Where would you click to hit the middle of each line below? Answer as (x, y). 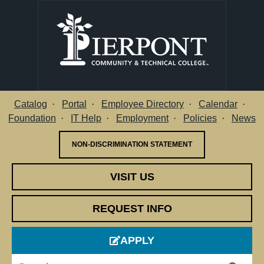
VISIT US (132, 177)
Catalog (31, 104)
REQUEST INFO (132, 209)
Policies (200, 118)
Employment (142, 118)
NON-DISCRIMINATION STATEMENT (132, 144)
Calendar (218, 104)
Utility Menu (162, 117)
